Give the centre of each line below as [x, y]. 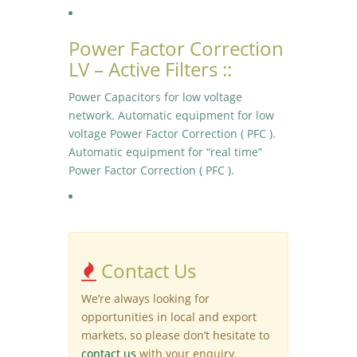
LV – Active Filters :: [151, 69]
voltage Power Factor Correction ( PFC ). [173, 133]
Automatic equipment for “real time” [166, 152]
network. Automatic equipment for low [172, 115]
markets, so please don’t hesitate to [176, 335]
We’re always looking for [146, 298]
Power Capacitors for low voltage [156, 97]
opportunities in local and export [169, 317]
